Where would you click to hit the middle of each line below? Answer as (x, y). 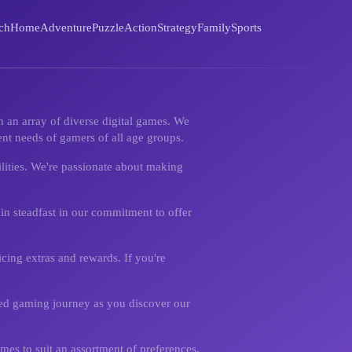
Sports (246, 27)
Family (214, 27)
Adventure (66, 27)
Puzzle (108, 27)
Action (141, 27)
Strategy (177, 27)
